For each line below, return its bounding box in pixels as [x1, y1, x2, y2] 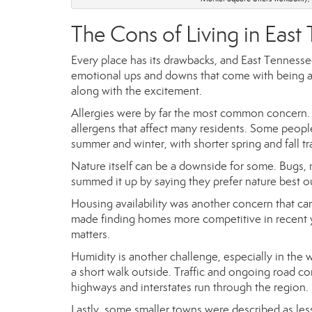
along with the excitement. [71, 83, 202, 98]
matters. [71, 226, 110, 242]
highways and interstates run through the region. [71, 279, 309, 295]
